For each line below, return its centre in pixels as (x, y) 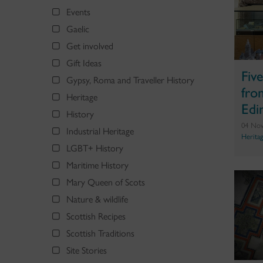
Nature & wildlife (97, 199)
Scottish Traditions (100, 233)
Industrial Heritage (100, 131)
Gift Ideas (84, 63)
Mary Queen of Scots (106, 182)
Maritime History (97, 165)
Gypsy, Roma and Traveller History (130, 80)
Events (78, 12)
